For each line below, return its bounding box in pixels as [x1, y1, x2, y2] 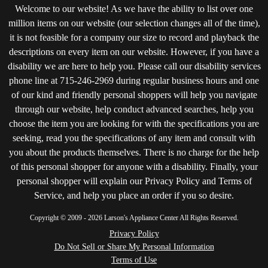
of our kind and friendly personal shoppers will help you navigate [11, 90, 257, 100]
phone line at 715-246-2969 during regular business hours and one [9, 75, 259, 86]
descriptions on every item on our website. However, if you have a [9, 47, 259, 57]
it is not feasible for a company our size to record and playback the [9, 32, 259, 43]
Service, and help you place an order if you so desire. [34, 190, 234, 201]
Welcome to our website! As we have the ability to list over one [15, 4, 253, 14]
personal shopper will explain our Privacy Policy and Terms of [16, 176, 252, 187]
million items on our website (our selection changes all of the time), [8, 18, 260, 29]
